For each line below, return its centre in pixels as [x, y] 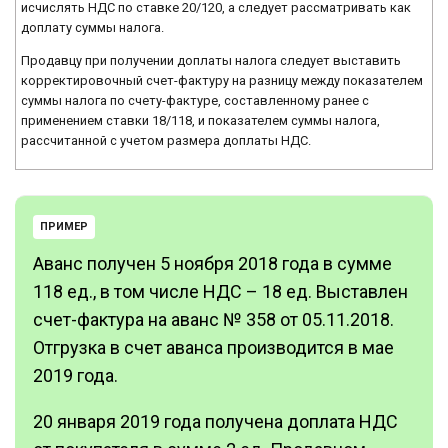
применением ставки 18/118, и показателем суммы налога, [201, 120]
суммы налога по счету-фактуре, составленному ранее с [195, 100]
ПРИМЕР [64, 226]
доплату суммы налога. [93, 27]
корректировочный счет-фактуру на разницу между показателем [222, 80]
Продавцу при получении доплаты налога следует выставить [211, 60]
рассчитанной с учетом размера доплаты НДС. [166, 140]
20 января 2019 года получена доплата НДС [215, 421]
